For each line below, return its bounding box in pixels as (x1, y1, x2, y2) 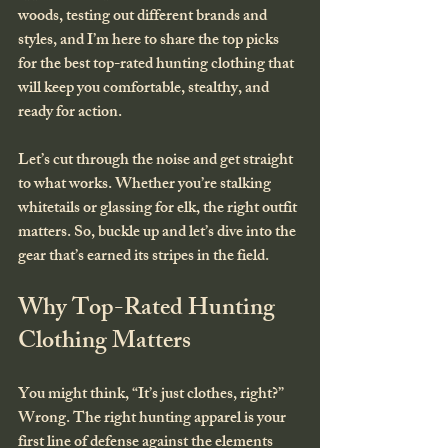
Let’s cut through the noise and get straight (18, 147, 296, 176)
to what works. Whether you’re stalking (18, 171, 274, 200)
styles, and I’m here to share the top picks (18, 27, 282, 56)
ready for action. (18, 99, 122, 128)
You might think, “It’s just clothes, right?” (18, 381, 287, 410)
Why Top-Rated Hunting (18, 289, 280, 331)
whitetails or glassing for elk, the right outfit (18, 195, 300, 224)
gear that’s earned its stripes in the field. (18, 243, 269, 272)
